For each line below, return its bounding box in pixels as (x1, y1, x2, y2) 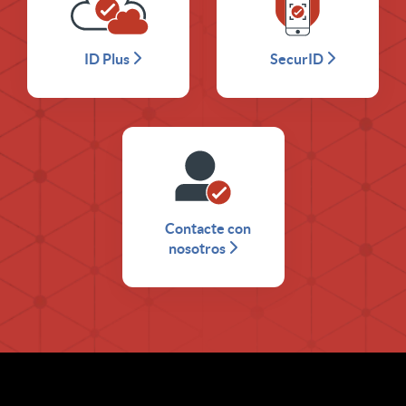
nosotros (169, 240, 226, 257)
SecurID (269, 50, 324, 67)
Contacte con (164, 220, 251, 237)
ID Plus (84, 50, 130, 67)
